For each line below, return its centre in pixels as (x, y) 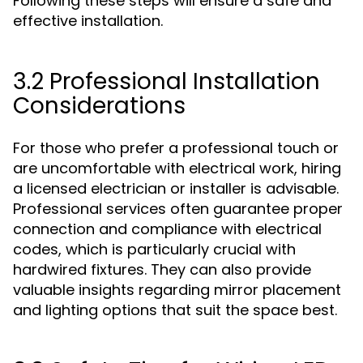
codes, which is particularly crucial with (154, 249)
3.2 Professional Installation (167, 81)
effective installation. (88, 21)
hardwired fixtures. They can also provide (162, 269)
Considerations (99, 106)
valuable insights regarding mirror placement (177, 290)
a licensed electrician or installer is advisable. (176, 188)
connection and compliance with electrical (167, 229)
